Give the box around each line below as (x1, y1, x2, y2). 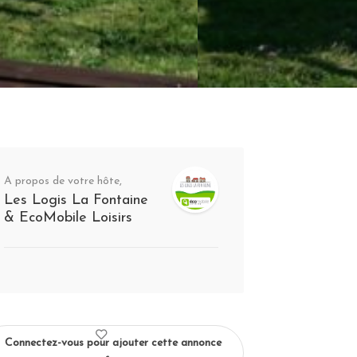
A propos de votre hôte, (3, 175, 122, 187)
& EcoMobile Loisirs (3, 210, 132, 226)
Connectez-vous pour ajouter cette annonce (5, 337, 222, 349)
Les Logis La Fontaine (3, 193, 148, 208)
